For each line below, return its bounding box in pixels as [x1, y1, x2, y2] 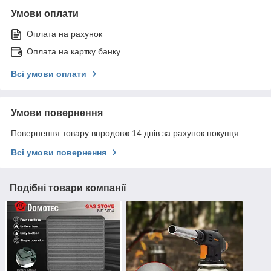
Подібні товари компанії [10, 183, 126, 194]
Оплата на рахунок [27, 29, 102, 39]
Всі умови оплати [11, 69, 87, 79]
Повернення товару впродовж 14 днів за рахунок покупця [11, 128, 239, 139]
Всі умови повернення [11, 148, 106, 158]
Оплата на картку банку [27, 47, 120, 57]
